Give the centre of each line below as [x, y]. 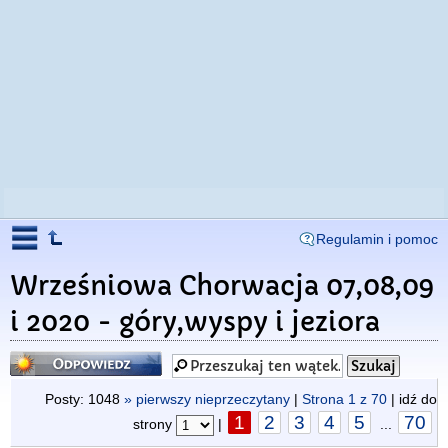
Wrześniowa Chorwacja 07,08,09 [222, 286]
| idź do [412, 399]
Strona [325, 399]
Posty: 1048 [84, 399]
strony [154, 424]
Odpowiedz [50, 357]
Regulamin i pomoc [377, 239]
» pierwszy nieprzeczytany [207, 399]
